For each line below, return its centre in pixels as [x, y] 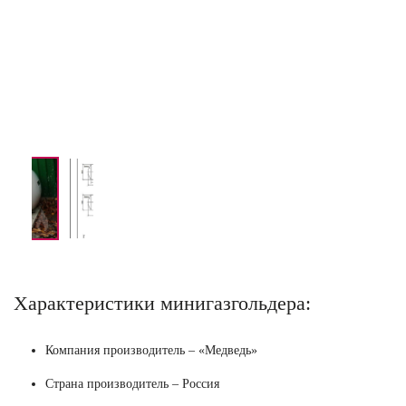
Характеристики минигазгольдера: [162, 303]
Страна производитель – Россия [132, 383]
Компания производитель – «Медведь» [151, 350]
